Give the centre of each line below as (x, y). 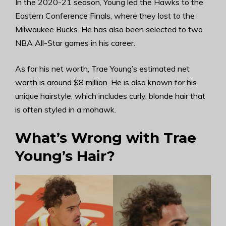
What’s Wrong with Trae (106, 138)
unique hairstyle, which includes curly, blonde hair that (110, 96)
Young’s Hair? (65, 156)
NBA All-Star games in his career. (75, 43)
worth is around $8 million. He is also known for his (106, 82)
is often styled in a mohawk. (66, 109)
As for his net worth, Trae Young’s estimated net (102, 69)
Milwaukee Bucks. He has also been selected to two (109, 29)
